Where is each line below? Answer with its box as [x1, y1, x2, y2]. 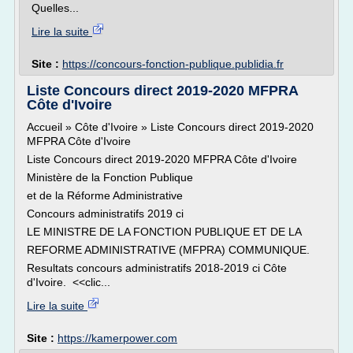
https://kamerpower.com [58, 332, 177, 344]
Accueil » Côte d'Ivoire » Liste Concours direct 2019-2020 [27, 121, 314, 133]
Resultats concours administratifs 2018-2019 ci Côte [27, 262, 287, 274]
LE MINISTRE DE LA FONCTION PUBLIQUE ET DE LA [27, 225, 302, 238]
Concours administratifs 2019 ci [27, 207, 184, 220]
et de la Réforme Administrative [27, 189, 183, 202]
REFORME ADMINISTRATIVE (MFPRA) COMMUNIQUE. [27, 243, 310, 256]
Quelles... [32, 2, 79, 14]
